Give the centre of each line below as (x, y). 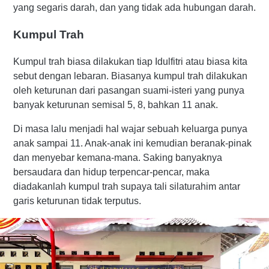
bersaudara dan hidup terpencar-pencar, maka (111, 172)
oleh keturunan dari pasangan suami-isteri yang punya (129, 90)
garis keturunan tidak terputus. (77, 201)
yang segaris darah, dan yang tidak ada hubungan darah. (134, 8)
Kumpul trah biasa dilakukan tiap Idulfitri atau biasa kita (130, 61)
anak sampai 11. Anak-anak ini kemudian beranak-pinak (132, 143)
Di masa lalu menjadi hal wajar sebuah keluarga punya (130, 128)
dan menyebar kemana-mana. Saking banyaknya (118, 157)
